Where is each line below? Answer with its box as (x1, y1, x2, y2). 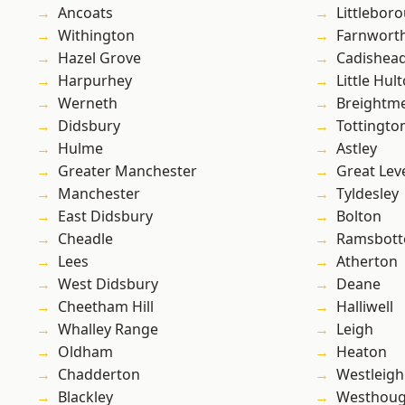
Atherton (336, 251, 398, 272)
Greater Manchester (58, 161, 197, 182)
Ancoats (58, 3, 113, 24)
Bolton (336, 206, 381, 227)
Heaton (336, 342, 387, 363)
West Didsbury (58, 274, 158, 295)
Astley (336, 138, 377, 159)
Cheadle (58, 229, 113, 250)
